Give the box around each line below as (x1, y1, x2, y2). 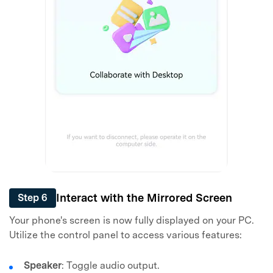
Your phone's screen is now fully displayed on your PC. (9, 214, 254, 227)
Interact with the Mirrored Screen (56, 191, 232, 205)
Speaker (24, 260, 62, 271)
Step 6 (18, 191, 48, 204)
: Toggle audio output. (62, 260, 160, 271)
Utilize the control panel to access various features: (9, 229, 242, 241)
